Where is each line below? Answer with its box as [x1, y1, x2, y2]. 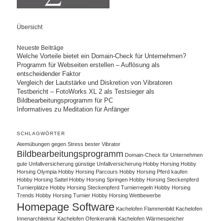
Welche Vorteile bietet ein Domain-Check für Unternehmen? [17, 52, 186, 60]
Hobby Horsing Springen [69, 176, 128, 183]
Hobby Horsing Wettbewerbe [92, 192, 161, 198]
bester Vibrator [85, 141, 121, 147]
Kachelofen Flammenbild [116, 205, 175, 212]
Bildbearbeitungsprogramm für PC [17, 97, 113, 105]
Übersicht [17, 23, 43, 31]
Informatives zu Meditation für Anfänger [17, 106, 130, 113]
